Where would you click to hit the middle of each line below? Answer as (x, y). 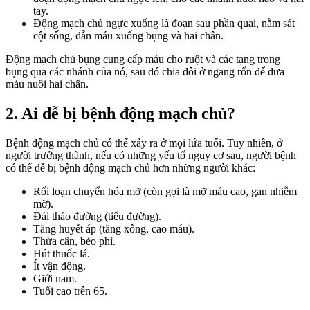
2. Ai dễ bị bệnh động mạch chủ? (120, 114)
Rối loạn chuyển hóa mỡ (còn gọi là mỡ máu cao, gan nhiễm (165, 192)
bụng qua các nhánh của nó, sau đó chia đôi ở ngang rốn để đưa (145, 72)
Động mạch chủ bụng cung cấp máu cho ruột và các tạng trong (143, 60)
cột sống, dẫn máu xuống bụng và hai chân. (128, 36)
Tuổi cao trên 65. (70, 291)
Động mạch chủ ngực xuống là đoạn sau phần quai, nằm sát (164, 24)
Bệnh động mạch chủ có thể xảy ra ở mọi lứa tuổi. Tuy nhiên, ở (144, 143)
